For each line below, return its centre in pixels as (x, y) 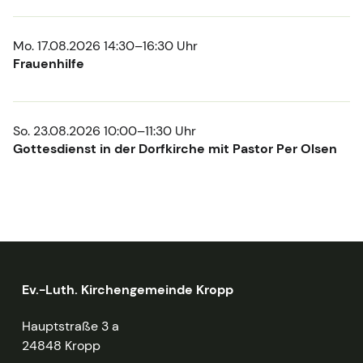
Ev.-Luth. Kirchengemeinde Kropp (127, 289)
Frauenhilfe (49, 64)
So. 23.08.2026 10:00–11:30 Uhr (105, 131)
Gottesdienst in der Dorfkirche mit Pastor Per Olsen (175, 149)
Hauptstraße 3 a (70, 326)
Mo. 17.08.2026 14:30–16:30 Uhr (105, 46)
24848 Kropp (61, 345)
